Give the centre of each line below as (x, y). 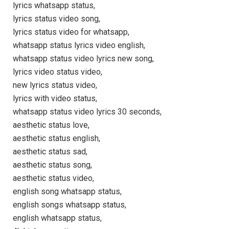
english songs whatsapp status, (70, 205)
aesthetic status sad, (50, 152)
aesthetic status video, (53, 178)
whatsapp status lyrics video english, (79, 45)
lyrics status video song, (56, 19)
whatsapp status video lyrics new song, (83, 59)
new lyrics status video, (55, 85)
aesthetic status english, (56, 139)
